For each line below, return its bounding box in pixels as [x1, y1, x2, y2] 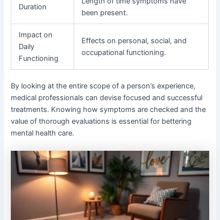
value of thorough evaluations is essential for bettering [11, 117, 192, 126]
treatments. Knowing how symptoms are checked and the [11, 105, 206, 114]
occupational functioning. [82, 48, 166, 57]
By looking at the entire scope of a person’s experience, [11, 82, 196, 91]
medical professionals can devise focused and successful [11, 93, 203, 103]
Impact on [19, 30, 53, 39]
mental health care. [11, 129, 75, 138]
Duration [19, 2, 47, 11]
